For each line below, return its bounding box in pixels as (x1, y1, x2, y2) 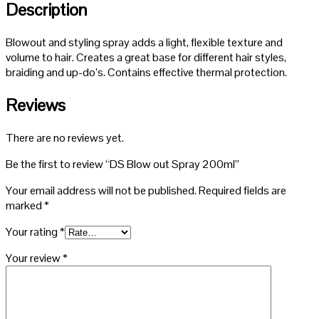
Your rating (6, 224, 60, 239)
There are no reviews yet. (6, 130, 124, 145)
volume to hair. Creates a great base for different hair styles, (6, 50, 286, 66)
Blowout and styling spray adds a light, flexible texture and (6, 35, 283, 51)
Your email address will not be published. (6, 182, 197, 198)
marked (6, 197, 44, 213)
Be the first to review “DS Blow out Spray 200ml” (6, 156, 239, 172)
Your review (6, 250, 63, 266)
